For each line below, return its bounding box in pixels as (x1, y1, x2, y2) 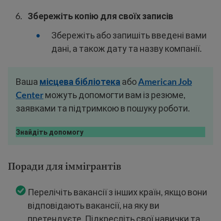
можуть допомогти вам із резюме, (43, 89, 185, 101)
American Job (138, 76, 192, 87)
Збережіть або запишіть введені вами (51, 30, 207, 41)
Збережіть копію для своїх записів (28, 10, 173, 22)
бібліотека (75, 76, 120, 87)
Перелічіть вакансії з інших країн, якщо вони (28, 186, 207, 198)
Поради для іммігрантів (8, 159, 121, 174)
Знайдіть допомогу (16, 128, 83, 137)
